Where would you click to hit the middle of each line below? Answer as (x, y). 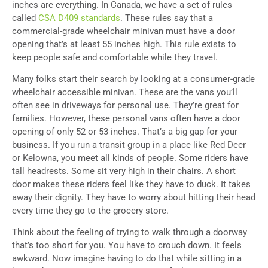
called (24, 18)
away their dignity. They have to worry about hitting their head (134, 198)
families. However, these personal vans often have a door (126, 119)
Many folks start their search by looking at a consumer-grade (133, 79)
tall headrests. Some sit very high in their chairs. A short (124, 171)
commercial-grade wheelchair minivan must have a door (124, 31)
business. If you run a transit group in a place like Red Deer (129, 145)
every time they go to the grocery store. (90, 211)
